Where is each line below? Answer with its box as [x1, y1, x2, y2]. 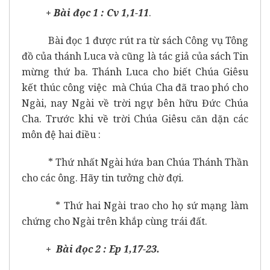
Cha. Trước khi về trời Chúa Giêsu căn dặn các [22, 111, 248, 125]
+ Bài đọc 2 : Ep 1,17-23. [46, 242, 160, 256]
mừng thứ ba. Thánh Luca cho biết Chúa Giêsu [22, 64, 248, 78]
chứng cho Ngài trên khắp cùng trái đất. [22, 214, 207, 228]
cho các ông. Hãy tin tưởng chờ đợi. [22, 171, 184, 184]
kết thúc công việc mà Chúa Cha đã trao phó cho [22, 80, 248, 94]
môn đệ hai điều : [22, 127, 101, 141]
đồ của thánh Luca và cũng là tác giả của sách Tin [22, 49, 248, 63]
